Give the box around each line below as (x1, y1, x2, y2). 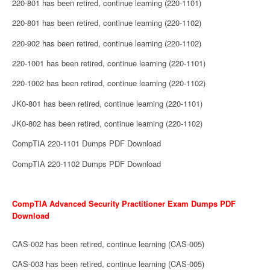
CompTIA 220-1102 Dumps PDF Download (12, 157, 161, 169)
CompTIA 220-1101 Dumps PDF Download (12, 137, 161, 149)
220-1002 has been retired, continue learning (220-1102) (12, 77, 206, 89)
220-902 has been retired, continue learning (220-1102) (12, 37, 201, 49)
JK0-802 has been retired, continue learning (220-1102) (12, 117, 202, 129)
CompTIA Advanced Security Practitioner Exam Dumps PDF (12, 198, 236, 210)
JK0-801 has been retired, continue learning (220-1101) (12, 97, 202, 109)
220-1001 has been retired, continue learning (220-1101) (12, 57, 206, 69)
